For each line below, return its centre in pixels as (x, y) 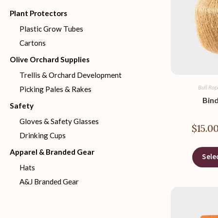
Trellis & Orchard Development (71, 75)
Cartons (33, 43)
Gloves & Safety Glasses (59, 121)
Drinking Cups (43, 135)
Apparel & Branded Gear (52, 152)
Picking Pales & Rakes (55, 89)
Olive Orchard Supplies (50, 59)
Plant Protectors (38, 13)
